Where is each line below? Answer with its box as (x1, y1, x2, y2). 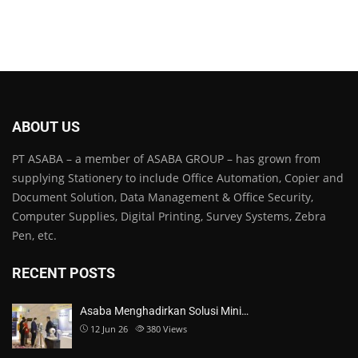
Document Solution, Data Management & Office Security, (12, 189, 313, 205)
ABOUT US (12, 118, 80, 135)
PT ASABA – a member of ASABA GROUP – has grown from (12, 151, 320, 166)
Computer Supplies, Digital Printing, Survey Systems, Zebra (12, 209, 326, 224)
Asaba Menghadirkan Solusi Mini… (80, 304, 249, 317)
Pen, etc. (12, 228, 57, 243)
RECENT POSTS (12, 265, 115, 281)
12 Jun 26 (90, 323, 128, 335)
